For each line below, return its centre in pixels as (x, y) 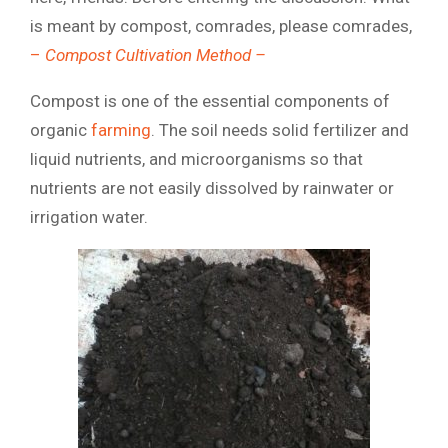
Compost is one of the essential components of (210, 100)
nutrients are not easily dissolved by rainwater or (212, 187)
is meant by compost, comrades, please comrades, (221, 25)
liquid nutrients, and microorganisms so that (196, 158)
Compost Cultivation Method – (155, 54)
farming (121, 129)
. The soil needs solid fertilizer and (280, 129)
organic (60, 129)
